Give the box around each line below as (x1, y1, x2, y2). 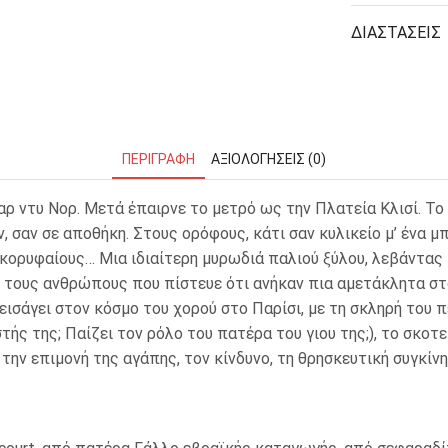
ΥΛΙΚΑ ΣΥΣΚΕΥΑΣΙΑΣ (160, 183, 290, 200)
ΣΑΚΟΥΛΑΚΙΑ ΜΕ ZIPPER (160, 153, 315, 170)
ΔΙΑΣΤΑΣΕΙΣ (351, 22, 441, 42)
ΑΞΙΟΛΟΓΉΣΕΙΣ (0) (211, 150, 326, 167)
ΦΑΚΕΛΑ (160, 95, 214, 112)
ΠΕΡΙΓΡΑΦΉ (122, 150, 195, 167)
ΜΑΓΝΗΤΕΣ (329, 10, 402, 27)
